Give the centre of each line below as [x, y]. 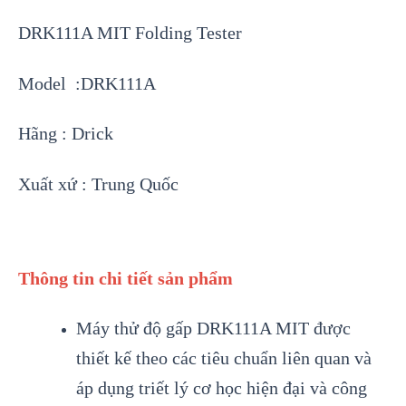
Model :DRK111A [87, 84]
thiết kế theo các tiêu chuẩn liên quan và [223, 358]
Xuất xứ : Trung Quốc [98, 184]
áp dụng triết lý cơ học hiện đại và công [221, 387]
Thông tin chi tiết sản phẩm [126, 279]
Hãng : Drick [66, 134]
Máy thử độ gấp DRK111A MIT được [213, 328]
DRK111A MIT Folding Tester [130, 32]
